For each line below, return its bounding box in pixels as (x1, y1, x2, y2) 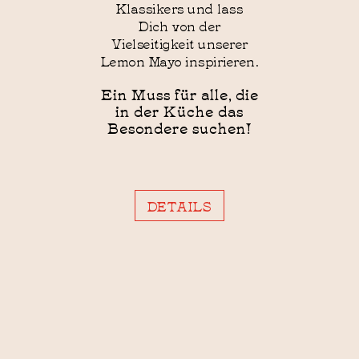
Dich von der (138, 16, 221, 35)
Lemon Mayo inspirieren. (100, 51, 259, 71)
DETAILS (147, 196, 212, 216)
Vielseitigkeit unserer (111, 34, 248, 53)
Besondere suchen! (107, 117, 252, 139)
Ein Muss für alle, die (100, 83, 259, 105)
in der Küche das (115, 100, 244, 122)
